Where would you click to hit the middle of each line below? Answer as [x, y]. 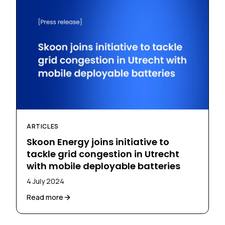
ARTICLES [43, 126]
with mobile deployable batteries [103, 166]
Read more [45, 197]
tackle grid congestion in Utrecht [103, 154]
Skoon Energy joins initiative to [98, 142]
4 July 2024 [45, 181]
